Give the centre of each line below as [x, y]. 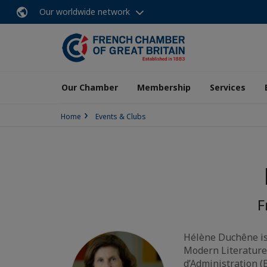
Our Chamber [90, 87]
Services [228, 87]
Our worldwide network [85, 12]
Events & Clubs [121, 117]
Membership [164, 87]
